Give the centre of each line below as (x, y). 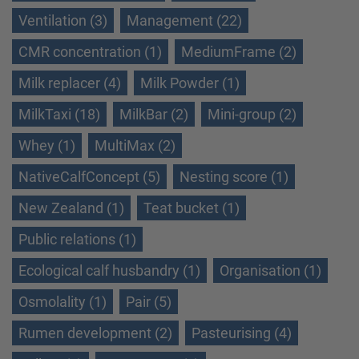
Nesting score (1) (234, 177)
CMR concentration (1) (90, 52)
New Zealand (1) (71, 208)
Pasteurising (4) (242, 333)
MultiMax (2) (135, 145)
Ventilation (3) (63, 20)
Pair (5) (149, 302)
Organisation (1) (270, 270)
